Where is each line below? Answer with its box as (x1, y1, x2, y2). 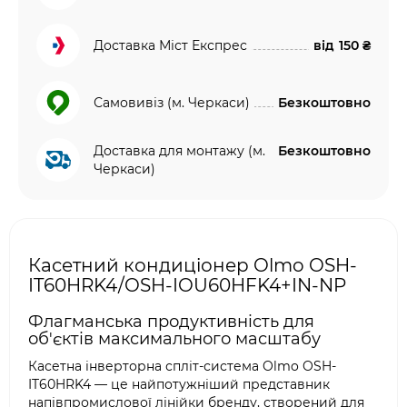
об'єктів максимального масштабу (28, 329, 321, 349)
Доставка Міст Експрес (94, 37, 247, 54)
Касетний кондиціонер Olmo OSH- (28, 254, 357, 276)
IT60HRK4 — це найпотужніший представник (28, 376, 330, 392)
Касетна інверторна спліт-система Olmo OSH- (28, 358, 336, 374)
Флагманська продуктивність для (28, 312, 314, 332)
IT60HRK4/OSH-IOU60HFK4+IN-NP (28, 274, 346, 296)
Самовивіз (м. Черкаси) (94, 94, 250, 111)
